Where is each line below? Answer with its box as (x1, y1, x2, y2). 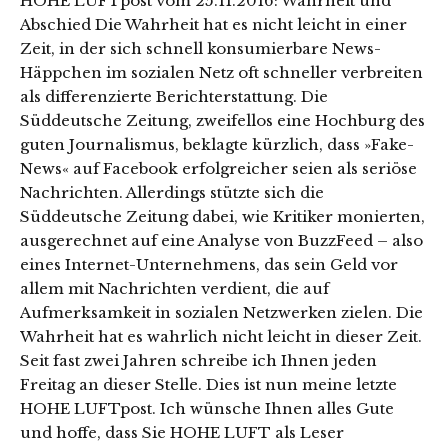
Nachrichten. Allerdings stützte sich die (20, 182, 324, 202)
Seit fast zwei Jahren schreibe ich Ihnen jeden (20, 350, 377, 370)
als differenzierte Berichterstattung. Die (20, 86, 328, 106)
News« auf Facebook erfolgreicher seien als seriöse (20, 158, 417, 178)
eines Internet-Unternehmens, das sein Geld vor (20, 254, 398, 274)
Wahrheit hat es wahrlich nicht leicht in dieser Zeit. (20, 326, 422, 346)
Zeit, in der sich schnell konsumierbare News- (20, 38, 381, 58)
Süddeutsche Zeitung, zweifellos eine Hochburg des (20, 110, 425, 130)
